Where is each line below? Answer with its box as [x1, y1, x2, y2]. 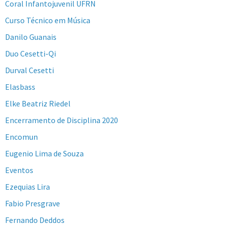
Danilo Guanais [5, 32, 56, 42]
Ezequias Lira [5, 182, 50, 192]
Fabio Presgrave [5, 198, 60, 209]
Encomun [5, 132, 38, 142]
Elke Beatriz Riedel [5, 98, 71, 109]
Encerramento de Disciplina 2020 [5, 115, 118, 126]
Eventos [5, 165, 33, 176]
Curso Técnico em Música [5, 15, 90, 26]
